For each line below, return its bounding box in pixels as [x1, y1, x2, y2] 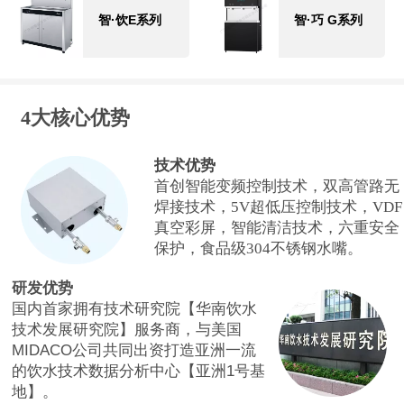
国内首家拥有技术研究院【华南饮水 [12, 299, 258, 317]
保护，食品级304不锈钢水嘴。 [154, 240, 363, 258]
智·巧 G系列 [294, 12, 363, 27]
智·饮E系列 [98, 12, 162, 27]
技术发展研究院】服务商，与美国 [12, 320, 243, 338]
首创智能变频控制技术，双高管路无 [154, 178, 400, 196]
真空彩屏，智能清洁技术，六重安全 [154, 219, 400, 237]
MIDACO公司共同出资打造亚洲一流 [12, 341, 257, 359]
